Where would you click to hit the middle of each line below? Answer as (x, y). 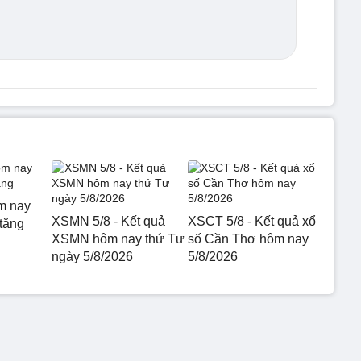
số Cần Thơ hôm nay (248, 239)
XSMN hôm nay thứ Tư (118, 239)
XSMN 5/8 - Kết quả (108, 221)
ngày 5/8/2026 (92, 256)
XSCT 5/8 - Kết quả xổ (251, 221)
